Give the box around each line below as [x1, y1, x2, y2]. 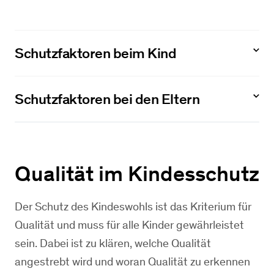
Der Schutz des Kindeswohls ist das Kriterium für [15, 199, 251, 213]
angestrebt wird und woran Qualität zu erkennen [15, 254, 250, 268]
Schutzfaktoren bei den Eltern [15, 90, 200, 108]
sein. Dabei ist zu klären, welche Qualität [15, 236, 211, 250]
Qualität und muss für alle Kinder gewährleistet [15, 218, 244, 232]
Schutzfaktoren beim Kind [15, 44, 177, 62]
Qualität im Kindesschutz [15, 160, 259, 187]
